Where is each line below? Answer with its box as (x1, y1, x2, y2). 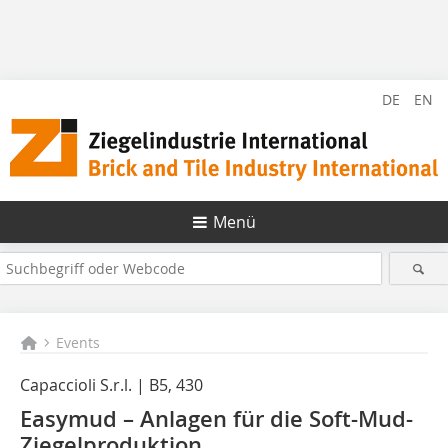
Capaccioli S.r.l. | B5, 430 (20, 374, 203, 397)
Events (56, 333, 101, 353)
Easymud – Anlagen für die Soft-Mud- (20, 404, 413, 435)
